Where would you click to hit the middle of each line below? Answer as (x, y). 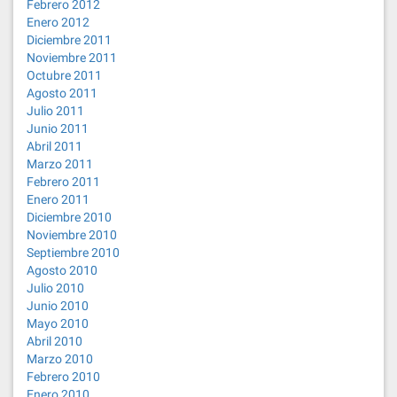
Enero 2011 (58, 200)
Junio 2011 (58, 129)
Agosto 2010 (62, 271)
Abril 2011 (54, 147)
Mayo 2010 (58, 324)
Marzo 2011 (60, 164)
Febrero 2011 (63, 182)
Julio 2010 (55, 288)
